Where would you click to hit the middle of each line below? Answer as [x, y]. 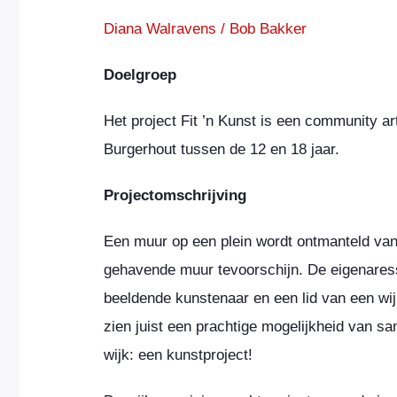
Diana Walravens [160, 28]
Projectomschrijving [175, 195]
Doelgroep [140, 74]
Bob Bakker [268, 28]
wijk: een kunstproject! [178, 354]
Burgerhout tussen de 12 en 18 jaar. [222, 149]
